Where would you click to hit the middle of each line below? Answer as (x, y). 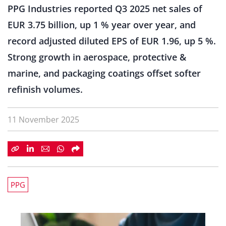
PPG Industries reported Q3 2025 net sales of (105, 9)
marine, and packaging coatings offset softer (104, 73)
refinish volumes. (45, 89)
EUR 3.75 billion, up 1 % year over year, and (102, 25)
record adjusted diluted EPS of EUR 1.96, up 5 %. (112, 41)
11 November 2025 (43, 120)
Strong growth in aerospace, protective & (97, 57)
